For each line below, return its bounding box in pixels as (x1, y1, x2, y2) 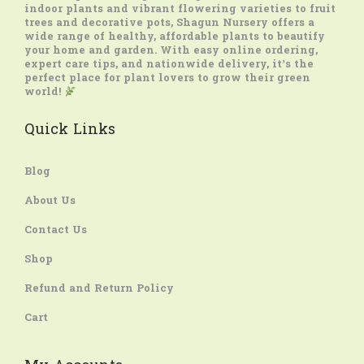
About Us (24, 193, 76, 210)
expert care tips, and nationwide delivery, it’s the (24, 57, 314, 73)
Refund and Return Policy (24, 281, 174, 297)
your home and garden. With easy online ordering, (24, 43, 318, 59)
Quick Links (24, 119, 115, 142)
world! (24, 84, 64, 101)
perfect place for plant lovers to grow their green (24, 71, 310, 87)
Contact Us (24, 223, 87, 239)
